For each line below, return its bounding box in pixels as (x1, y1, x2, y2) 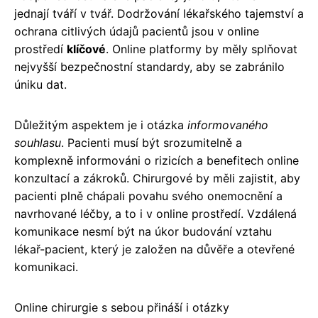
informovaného (187, 117, 268, 132)
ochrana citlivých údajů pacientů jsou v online (14, 23, 259, 38)
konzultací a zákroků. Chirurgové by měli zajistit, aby (14, 170, 300, 185)
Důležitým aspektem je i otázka (14, 117, 187, 132)
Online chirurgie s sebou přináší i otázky (14, 300, 229, 314)
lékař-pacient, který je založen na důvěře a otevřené (14, 241, 295, 256)
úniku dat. (14, 77, 67, 92)
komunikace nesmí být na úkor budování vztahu (14, 224, 272, 238)
